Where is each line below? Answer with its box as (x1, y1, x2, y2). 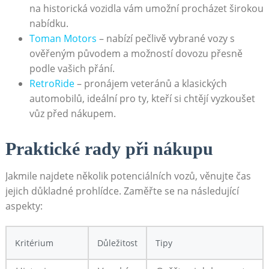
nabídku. (29, 16, 68, 30)
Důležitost (97, 237, 138, 249)
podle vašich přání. (29, 61, 115, 75)
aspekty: (5, 199, 43, 213)
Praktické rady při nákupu (5, 139, 213, 159)
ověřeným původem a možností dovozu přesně (29, 46, 243, 60)
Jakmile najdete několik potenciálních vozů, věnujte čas (5, 169, 251, 183)
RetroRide (29, 76, 74, 90)
